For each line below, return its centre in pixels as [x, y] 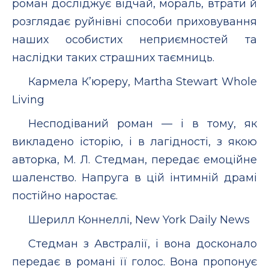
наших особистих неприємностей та [134, 39]
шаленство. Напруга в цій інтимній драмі [134, 177]
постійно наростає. [65, 195]
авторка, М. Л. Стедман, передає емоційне [134, 159]
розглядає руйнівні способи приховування [134, 21]
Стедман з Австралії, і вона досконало [143, 243]
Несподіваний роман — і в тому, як [143, 123]
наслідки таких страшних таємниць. [113, 57]
